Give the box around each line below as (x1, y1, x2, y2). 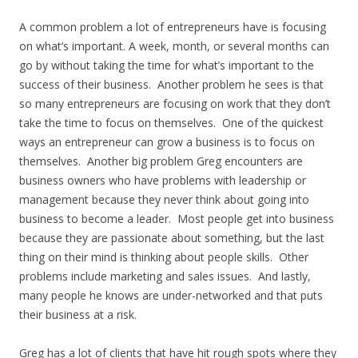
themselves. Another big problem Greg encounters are (19, 153, 303, 169)
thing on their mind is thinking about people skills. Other (19, 249, 308, 265)
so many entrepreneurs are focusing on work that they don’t (19, 96, 331, 111)
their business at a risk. (19, 307, 137, 322)
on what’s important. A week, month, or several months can (19, 38, 329, 54)
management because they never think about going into (19, 192, 309, 207)
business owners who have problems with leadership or (19, 173, 306, 188)
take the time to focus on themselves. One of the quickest (19, 115, 324, 130)
